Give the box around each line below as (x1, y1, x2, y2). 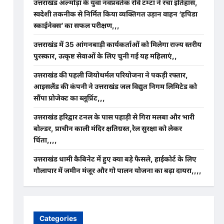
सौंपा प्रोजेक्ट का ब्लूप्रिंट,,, (33, 93, 105, 102)
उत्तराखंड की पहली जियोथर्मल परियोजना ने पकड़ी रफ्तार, (33, 70, 188, 79)
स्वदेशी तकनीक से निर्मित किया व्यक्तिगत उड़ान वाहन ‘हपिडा (33, 9, 197, 18)
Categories (39, 214, 77, 223)
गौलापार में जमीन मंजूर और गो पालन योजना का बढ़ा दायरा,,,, (33, 165, 201, 174)
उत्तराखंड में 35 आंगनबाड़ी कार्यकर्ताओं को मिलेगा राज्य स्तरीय (33, 39, 201, 48)
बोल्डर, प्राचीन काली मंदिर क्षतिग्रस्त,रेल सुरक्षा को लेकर (33, 123, 182, 132)
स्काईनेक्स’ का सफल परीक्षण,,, (33, 20, 119, 29)
